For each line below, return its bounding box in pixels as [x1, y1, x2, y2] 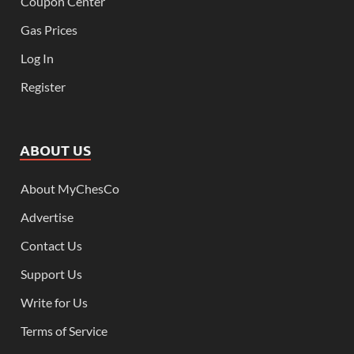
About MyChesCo [21, 180, 119, 196]
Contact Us [21, 237, 82, 253]
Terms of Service [21, 322, 107, 338]
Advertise [21, 209, 73, 224]
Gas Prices [21, 21, 77, 37]
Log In [21, 50, 54, 66]
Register [21, 78, 66, 94]
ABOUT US [20, 140, 91, 159]
